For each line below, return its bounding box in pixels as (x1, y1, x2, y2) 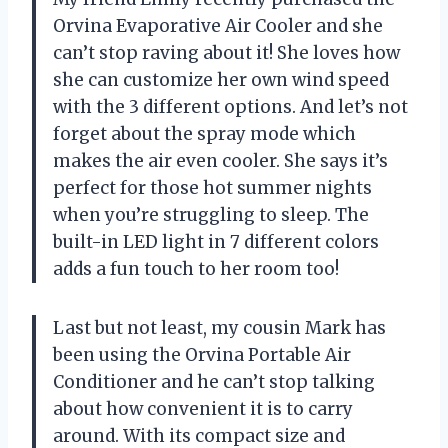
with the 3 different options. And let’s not (53, 96, 408, 119)
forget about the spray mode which (53, 123, 356, 146)
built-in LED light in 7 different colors (53, 231, 379, 254)
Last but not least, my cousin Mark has (53, 317, 386, 340)
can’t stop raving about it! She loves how (53, 42, 400, 65)
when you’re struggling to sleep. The (53, 204, 369, 227)
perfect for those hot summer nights (53, 177, 372, 200)
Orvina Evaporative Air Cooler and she (53, 15, 383, 38)
